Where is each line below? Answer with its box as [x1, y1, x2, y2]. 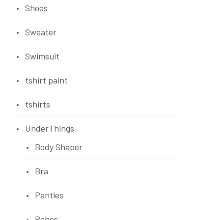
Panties [35, 190, 63, 200]
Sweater [25, 27, 56, 37]
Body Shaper [35, 141, 82, 152]
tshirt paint [25, 75, 68, 85]
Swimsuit [25, 51, 59, 61]
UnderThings [25, 123, 74, 134]
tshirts [25, 99, 50, 110]
